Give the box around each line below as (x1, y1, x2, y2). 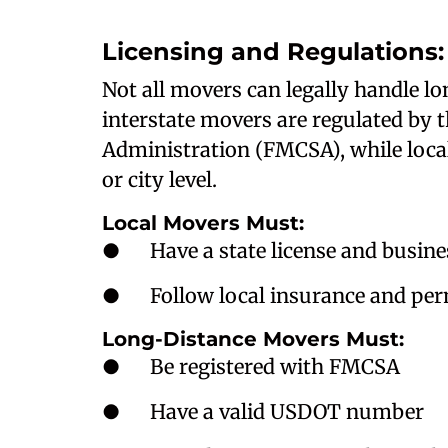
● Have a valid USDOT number (102, 399, 424, 424)
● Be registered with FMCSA (102, 354, 400, 379)
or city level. (102, 167, 217, 192)
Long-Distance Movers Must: (102, 327, 404, 351)
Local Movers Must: (102, 211, 304, 235)
